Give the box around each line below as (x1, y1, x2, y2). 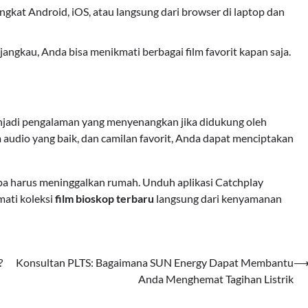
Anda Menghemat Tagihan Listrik (138, 272, 294, 285)
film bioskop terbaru (55, 191, 154, 205)
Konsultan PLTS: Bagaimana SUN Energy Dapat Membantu (16, 255, 294, 269)
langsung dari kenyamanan (154, 191, 282, 205)
